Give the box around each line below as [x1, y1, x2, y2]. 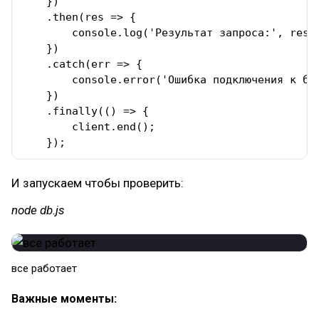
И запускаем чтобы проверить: [11, 176, 184, 190]
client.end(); [21, 120, 162, 133]
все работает [11, 262, 77, 275]
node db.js [11, 203, 65, 217]
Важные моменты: [11, 292, 117, 305]
